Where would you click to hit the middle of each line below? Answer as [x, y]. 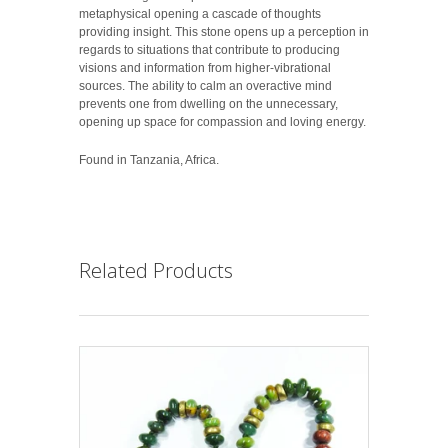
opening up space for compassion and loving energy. [222, 122]
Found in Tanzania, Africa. [149, 160]
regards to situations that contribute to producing [209, 50]
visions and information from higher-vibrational [205, 68]
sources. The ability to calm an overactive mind [205, 86]
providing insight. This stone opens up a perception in [224, 32]
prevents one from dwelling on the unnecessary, [208, 104]
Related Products [156, 271]
